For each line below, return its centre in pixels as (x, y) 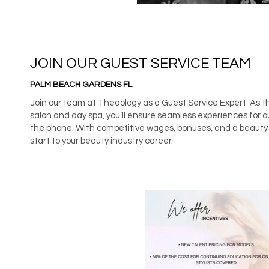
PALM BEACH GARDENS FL (81, 84)
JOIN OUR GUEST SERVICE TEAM (141, 63)
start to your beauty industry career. (101, 141)
